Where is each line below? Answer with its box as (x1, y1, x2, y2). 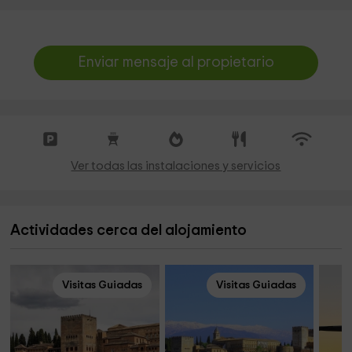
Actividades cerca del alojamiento (10, 223, 247, 238)
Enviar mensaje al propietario (77, 55, 274, 70)
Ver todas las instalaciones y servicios (71, 160, 281, 172)
